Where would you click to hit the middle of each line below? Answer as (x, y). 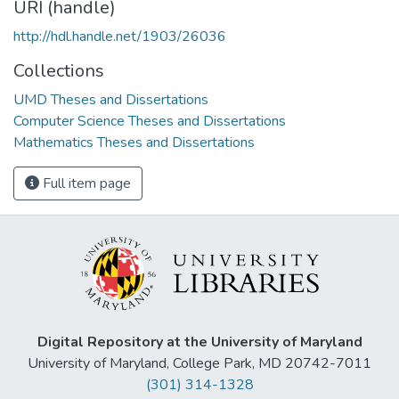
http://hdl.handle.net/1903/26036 (120, 36)
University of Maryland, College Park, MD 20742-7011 (199, 364)
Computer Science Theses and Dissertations (150, 121)
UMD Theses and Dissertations (111, 99)
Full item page (85, 183)
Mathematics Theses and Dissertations (134, 142)
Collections (59, 70)
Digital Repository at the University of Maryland (199, 342)
